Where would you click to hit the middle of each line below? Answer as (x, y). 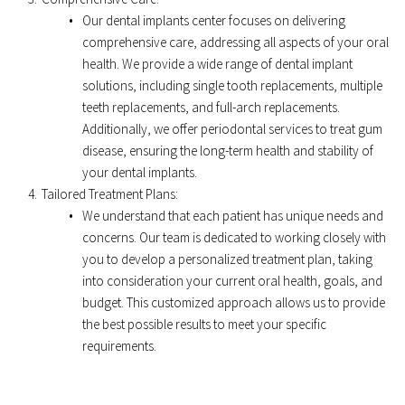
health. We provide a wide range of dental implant (217, 63)
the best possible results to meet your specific (204, 324)
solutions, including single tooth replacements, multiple (232, 85)
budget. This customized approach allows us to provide (234, 302)
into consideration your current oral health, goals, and (232, 280)
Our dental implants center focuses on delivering (214, 20)
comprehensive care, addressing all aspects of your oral (235, 42)
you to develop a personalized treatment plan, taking (227, 259)
